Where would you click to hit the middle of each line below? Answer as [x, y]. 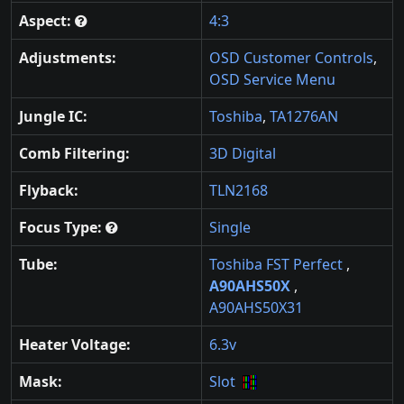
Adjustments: [68, 57]
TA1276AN [304, 116]
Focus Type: [62, 227]
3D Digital [243, 153]
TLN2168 [239, 190]
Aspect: [47, 20]
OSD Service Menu [272, 79]
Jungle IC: [53, 116]
